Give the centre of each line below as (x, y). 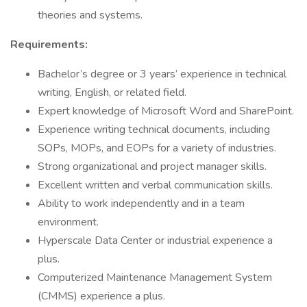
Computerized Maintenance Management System (155, 278)
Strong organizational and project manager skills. (152, 167)
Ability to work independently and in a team (141, 204)
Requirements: (49, 45)
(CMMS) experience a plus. (101, 296)
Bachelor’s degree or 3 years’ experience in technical (162, 74)
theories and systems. (90, 15)
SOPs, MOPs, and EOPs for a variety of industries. (157, 148)
